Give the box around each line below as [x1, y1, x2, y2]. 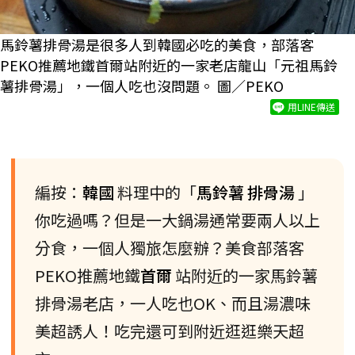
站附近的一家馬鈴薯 [175, 264, 318, 288]
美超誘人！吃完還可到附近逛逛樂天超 [35, 319, 304, 343]
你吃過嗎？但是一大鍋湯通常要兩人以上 [35, 208, 320, 232]
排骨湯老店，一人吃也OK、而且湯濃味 [35, 292, 311, 315]
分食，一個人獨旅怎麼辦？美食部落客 [35, 236, 304, 260]
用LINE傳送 [288, 100, 335, 114]
